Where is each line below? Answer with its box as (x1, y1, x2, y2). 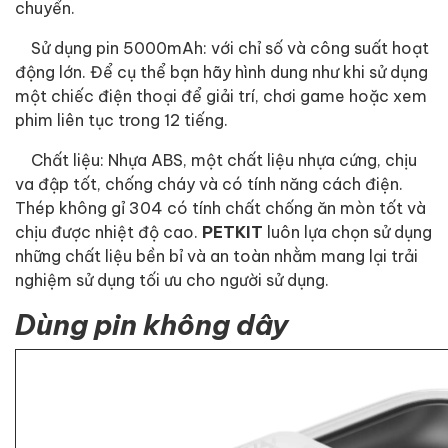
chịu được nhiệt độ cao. (15, 221, 202, 241)
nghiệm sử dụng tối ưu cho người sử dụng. (15, 269, 329, 289)
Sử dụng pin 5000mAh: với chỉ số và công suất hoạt (15, 37, 429, 57)
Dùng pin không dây (15, 306, 289, 342)
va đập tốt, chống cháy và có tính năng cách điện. (15, 173, 403, 193)
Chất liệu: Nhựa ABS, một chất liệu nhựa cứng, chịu (15, 149, 417, 169)
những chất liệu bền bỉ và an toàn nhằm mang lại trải (15, 245, 418, 265)
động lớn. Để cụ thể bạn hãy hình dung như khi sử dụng (15, 61, 428, 81)
